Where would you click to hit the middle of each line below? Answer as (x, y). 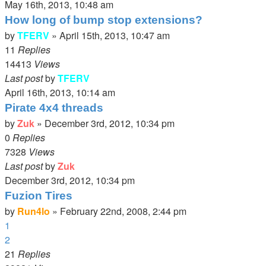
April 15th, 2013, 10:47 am (115, 35)
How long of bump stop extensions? (104, 20)
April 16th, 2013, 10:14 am (60, 92)
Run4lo (34, 211)
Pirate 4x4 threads (54, 108)
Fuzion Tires (39, 196)
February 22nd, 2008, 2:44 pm (123, 211)
